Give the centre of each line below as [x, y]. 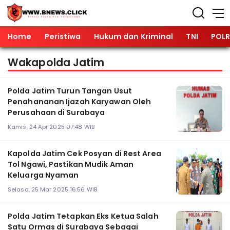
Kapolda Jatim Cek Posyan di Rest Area [84, 154]
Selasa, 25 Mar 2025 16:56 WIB [52, 189]
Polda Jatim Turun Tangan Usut [70, 91]
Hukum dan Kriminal [133, 36]
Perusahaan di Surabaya [56, 113]
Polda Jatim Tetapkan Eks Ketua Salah [83, 216]
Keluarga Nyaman [43, 175]
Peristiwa [63, 36]
